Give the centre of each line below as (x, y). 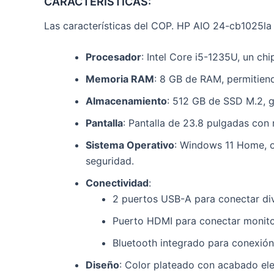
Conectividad (117, 183)
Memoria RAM (120, 79)
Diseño (102, 265)
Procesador (113, 57)
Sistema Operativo (130, 145)
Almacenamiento (126, 101)
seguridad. (110, 161)
